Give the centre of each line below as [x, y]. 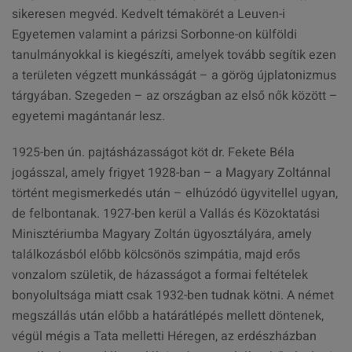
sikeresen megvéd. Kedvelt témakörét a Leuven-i [148, 14]
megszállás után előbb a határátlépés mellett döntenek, [168, 316]
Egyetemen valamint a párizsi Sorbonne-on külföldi [154, 35]
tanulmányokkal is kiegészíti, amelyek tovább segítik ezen [174, 55]
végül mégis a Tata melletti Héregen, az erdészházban [164, 336]
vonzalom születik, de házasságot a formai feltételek [160, 275]
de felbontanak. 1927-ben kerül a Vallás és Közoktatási [166, 214]
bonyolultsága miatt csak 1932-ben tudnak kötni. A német [173, 295]
